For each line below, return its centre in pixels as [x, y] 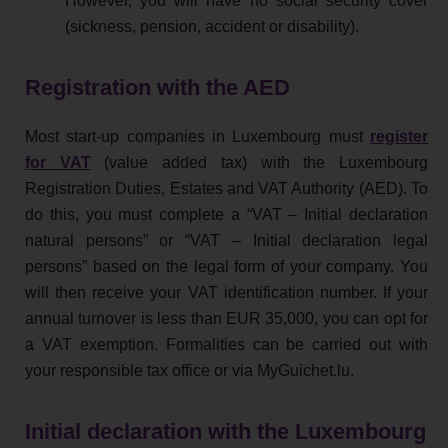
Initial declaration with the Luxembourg [225, 432]
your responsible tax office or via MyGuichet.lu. [189, 371]
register [399, 137]
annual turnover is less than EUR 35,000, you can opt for [226, 319]
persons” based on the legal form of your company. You [226, 267]
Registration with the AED [157, 87]
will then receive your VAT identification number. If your [226, 293]
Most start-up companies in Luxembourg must [197, 137]
